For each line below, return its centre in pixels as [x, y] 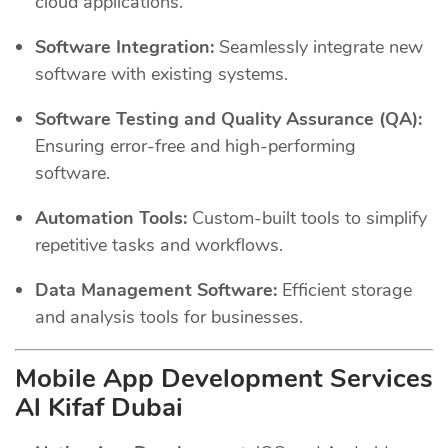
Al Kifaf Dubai [99, 407]
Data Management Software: [156, 289]
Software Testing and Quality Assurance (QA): [228, 118]
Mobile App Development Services [224, 378]
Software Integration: [124, 46]
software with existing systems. [161, 73]
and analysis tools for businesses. [169, 316]
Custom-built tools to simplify [307, 217]
